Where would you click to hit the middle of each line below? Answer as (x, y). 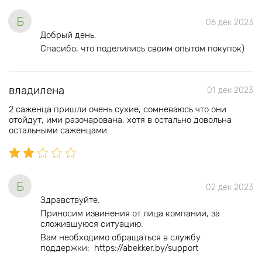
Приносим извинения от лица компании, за (130, 213)
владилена (37, 90)
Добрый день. (68, 35)
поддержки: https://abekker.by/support (119, 248)
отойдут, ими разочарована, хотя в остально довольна (120, 120)
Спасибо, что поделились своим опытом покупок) (142, 49)
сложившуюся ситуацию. (92, 224)
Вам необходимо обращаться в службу (120, 237)
